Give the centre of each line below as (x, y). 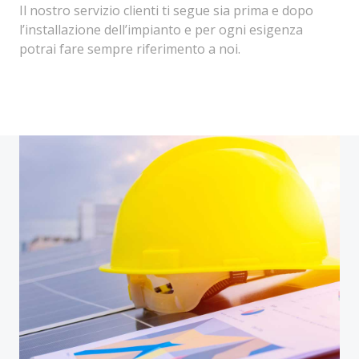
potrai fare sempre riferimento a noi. (130, 49)
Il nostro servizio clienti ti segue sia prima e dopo (166, 10)
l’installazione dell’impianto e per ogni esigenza (161, 30)
